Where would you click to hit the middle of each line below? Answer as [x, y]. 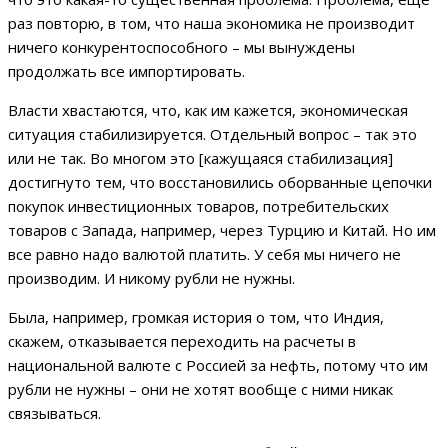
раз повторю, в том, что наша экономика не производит [211, 23]
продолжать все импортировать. [126, 71]
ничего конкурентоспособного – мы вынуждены [181, 47]
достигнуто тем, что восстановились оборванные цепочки [220, 182]
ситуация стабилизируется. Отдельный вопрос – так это [212, 134]
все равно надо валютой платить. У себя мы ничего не [204, 254]
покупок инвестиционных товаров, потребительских [198, 206]
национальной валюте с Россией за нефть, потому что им [218, 365]
